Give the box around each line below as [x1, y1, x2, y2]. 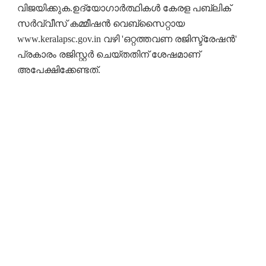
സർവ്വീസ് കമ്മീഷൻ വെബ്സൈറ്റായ [17, 18, 185, 28]
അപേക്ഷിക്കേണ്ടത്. [17, 64, 100, 75]
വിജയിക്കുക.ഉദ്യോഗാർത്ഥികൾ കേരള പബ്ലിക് [17, 2, 231, 13]
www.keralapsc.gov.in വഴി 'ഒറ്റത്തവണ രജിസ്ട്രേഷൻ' [17, 33, 237, 44]
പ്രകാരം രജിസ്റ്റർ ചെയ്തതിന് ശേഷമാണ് [17, 49, 200, 59]
